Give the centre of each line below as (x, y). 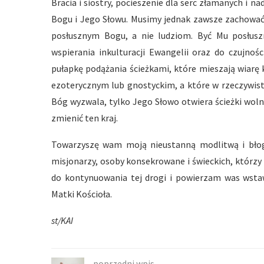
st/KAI (62, 220)
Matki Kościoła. (82, 194)
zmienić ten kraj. (85, 118)
